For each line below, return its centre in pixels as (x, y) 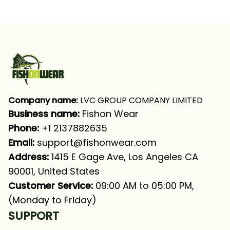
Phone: (25, 128)
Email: (21, 142)
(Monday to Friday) (52, 200)
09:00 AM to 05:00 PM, (143, 186)
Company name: (43, 100)
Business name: (45, 114)
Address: (28, 157)
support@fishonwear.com (97, 142)
